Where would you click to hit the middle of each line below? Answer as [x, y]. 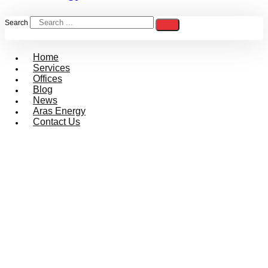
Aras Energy [59, 111]
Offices [48, 79]
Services [51, 68]
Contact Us [57, 122]
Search [16, 23]
